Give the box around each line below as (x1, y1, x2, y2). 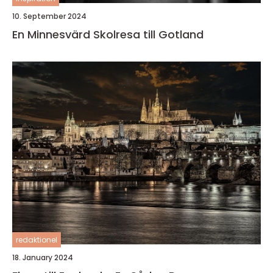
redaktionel (16, 235, 57, 245)
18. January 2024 (12, 252, 73, 263)
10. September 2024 (12, 11, 87, 21)
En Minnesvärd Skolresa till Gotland (12, 27, 204, 42)
